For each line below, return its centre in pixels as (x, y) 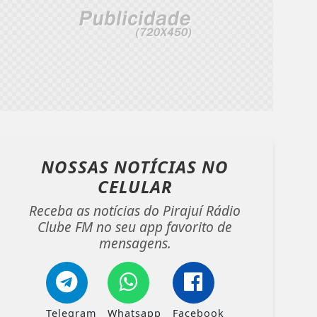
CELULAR (135, 187)
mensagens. (135, 243)
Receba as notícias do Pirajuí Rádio (135, 211)
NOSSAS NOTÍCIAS (122, 167)
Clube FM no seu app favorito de (135, 227)
